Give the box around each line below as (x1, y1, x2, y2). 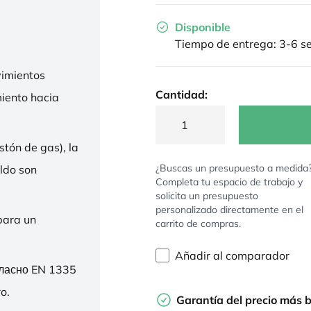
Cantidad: (155, 87, 208, 101)
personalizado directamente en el (155, 203, 303, 216)
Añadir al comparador (175, 249, 289, 262)
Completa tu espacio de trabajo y (155, 176, 303, 188)
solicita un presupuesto (155, 190, 258, 202)
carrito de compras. (155, 217, 241, 230)
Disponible (175, 20, 230, 34)
